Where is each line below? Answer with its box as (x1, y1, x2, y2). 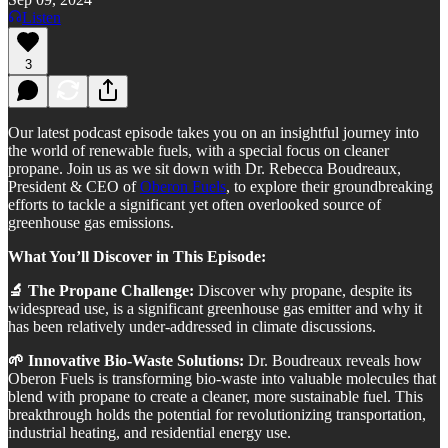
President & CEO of (8, 177, 140, 195)
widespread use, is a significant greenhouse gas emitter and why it (8, 299, 422, 317)
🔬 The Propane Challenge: (8, 281, 194, 299)
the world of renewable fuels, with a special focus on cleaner (8, 141, 389, 159)
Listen (22, 8, 61, 26)
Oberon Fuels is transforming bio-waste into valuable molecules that (8, 369, 436, 387)
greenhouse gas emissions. (8, 213, 174, 231)
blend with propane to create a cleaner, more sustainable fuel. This (8, 387, 423, 405)
